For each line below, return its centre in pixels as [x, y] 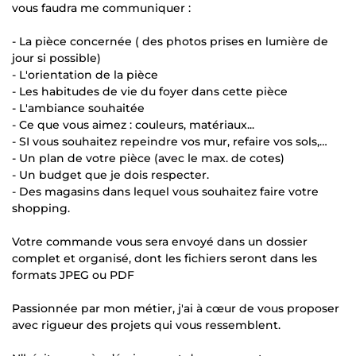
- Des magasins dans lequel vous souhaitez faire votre [165, 192]
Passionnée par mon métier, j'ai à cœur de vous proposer [176, 308]
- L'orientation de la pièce [85, 75]
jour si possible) [56, 58]
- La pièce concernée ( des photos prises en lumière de [170, 41]
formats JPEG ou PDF [73, 275]
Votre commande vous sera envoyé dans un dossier [160, 242]
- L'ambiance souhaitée [78, 108]
